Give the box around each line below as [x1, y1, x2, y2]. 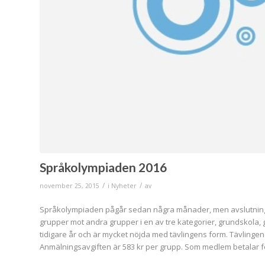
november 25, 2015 [40, 181, 99, 190]
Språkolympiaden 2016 [40, 159, 167, 174]
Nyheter [111, 181, 137, 190]
